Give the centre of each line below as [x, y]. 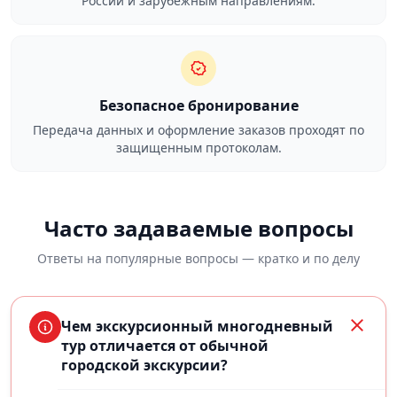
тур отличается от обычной [165, 346]
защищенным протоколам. [198, 148]
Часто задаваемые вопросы [198, 228]
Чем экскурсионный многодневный [197, 326]
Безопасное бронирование [198, 105]
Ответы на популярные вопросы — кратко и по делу [198, 258]
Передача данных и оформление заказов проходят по [198, 130]
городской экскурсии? [144, 365]
